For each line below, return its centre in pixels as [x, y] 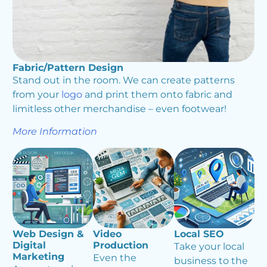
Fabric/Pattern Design [68, 67]
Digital [29, 246]
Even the [115, 258]
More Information [55, 132]
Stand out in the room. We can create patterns [123, 80]
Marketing [38, 257]
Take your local [209, 247]
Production [121, 246]
